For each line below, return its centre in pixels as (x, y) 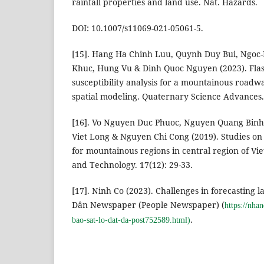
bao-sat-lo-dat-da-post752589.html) (131, 220)
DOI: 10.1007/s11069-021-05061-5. (138, 28)
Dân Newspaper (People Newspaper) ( (148, 205)
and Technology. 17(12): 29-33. (132, 165)
